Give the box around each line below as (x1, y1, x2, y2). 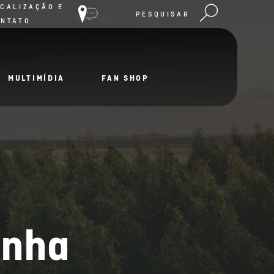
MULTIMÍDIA (7, 72, 65, 83)
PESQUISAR (135, 9, 190, 19)
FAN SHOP (102, 72, 149, 83)
